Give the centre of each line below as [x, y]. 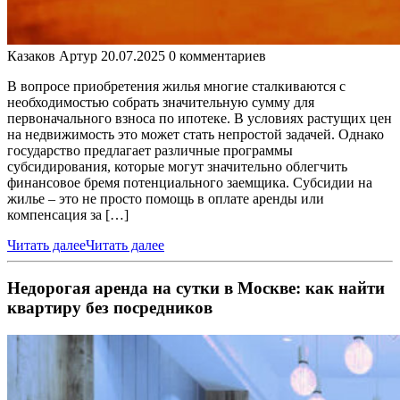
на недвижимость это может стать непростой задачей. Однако [196, 134]
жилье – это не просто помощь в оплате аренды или [166, 198]
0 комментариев [217, 55]
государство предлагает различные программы [150, 150]
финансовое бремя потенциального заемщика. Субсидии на [190, 182]
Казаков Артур [52, 55]
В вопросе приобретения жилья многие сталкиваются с [176, 86]
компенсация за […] [68, 214]
